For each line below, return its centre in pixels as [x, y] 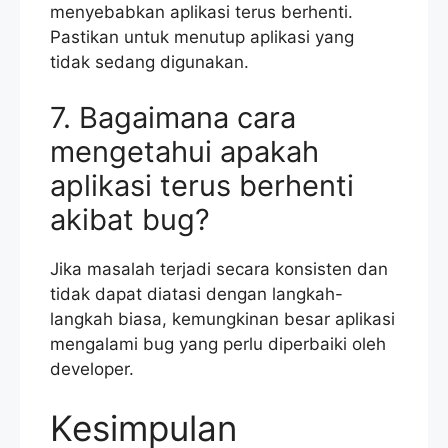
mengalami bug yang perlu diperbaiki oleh [218, 343]
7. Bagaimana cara [173, 117]
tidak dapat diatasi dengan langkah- [196, 293]
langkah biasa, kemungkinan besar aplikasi [222, 318]
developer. [92, 368]
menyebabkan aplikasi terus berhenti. [201, 12]
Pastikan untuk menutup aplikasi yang [202, 37]
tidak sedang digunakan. [149, 62]
